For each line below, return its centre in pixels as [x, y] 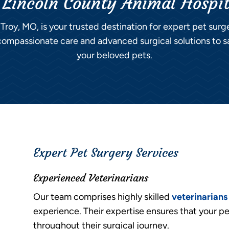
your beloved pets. [114, 55]
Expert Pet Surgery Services [106, 153]
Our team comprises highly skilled [102, 197]
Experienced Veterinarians [90, 177]
